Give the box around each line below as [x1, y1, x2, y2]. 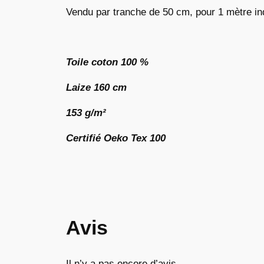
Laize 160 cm [66, 82, 127, 94]
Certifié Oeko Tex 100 [66, 132, 166, 144]
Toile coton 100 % [66, 57, 148, 68]
